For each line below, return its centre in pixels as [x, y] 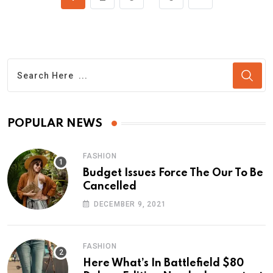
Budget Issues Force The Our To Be [173, 173]
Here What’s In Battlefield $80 [163, 264]
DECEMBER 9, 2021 [130, 204]
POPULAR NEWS [55, 124]
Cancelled [110, 187]
